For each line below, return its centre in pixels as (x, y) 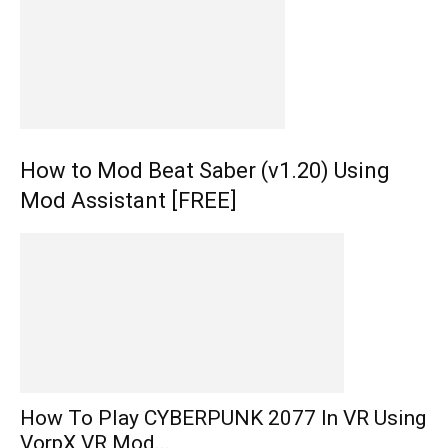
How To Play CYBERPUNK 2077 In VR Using (223, 417)
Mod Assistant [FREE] (128, 200)
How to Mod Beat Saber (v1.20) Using (205, 170)
